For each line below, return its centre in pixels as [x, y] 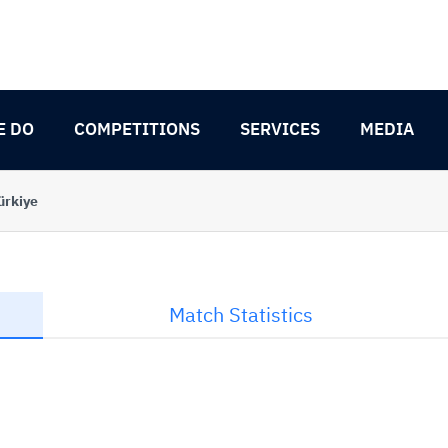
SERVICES [280, 129]
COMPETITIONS [137, 129]
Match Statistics [240, 314]
